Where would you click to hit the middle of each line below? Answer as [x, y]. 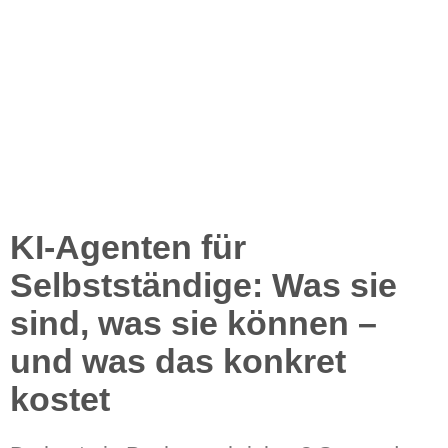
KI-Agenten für [128, 247]
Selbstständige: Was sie [203, 285]
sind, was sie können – [193, 323]
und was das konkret [178, 361]
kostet [60, 399]
